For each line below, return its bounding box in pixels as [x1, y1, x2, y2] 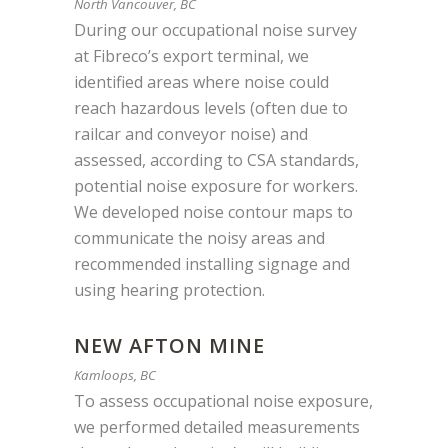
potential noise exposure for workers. [74, 174, 358, 197]
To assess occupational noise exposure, [74, 389, 373, 412]
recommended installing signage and [74, 252, 350, 275]
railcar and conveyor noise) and [74, 122, 308, 145]
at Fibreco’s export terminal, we [74, 44, 309, 67]
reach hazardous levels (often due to [74, 96, 348, 119]
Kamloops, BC [74, 365, 156, 384]
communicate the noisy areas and [74, 226, 325, 249]
